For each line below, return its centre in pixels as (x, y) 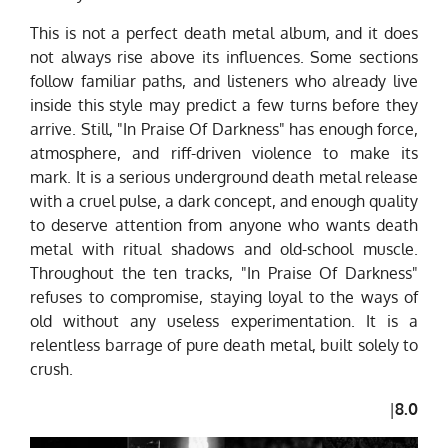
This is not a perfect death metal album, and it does (224, 33)
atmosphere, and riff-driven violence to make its (224, 153)
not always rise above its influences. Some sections (224, 57)
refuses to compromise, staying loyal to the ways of (224, 297)
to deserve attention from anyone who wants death (224, 225)
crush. (51, 369)
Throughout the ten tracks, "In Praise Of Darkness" (224, 273)
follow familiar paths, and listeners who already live (224, 81)
